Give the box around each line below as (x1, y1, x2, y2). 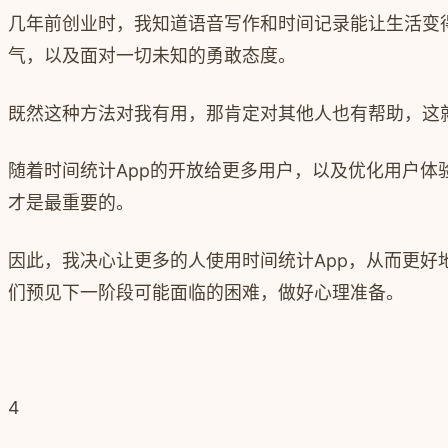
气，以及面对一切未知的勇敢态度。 (8, 45, 296, 67)
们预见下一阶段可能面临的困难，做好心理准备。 (8, 281, 404, 303)
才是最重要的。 (8, 192, 134, 214)
